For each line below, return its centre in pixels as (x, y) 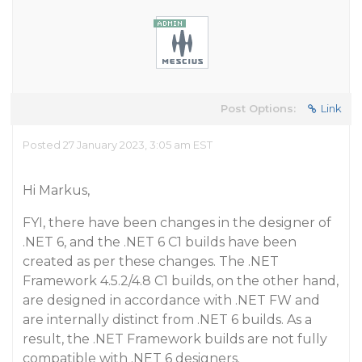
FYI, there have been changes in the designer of (177, 223)
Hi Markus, (56, 190)
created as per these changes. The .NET (151, 261)
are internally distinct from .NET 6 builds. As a (167, 320)
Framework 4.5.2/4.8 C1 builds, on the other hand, (181, 281)
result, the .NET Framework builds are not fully (175, 339)
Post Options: (258, 108)
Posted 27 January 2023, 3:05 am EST (118, 145)
